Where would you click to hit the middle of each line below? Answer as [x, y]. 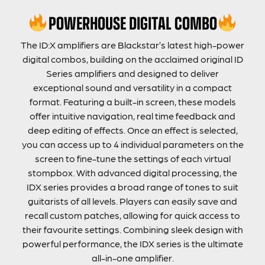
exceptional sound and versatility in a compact [132, 87]
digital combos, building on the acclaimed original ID [132, 59]
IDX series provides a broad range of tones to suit [132, 186]
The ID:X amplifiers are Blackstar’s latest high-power [132, 44]
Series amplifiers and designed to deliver [132, 73]
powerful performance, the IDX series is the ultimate [132, 243]
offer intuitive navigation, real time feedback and [132, 115]
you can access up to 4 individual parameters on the [132, 144]
